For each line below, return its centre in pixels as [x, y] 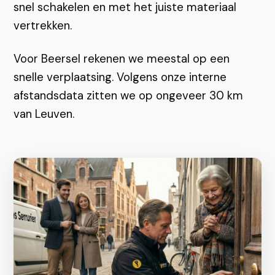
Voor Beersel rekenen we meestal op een [122, 59]
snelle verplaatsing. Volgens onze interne [120, 77]
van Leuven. [44, 114]
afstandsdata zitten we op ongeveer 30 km [129, 95]
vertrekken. [43, 25]
